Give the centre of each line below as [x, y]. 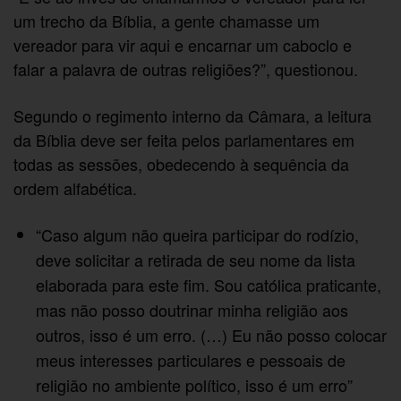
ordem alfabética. [76, 188]
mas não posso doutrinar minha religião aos [192, 310]
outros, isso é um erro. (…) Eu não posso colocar [211, 335]
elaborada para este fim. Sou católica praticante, [209, 285]
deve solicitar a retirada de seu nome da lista [196, 260]
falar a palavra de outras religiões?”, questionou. [186, 68]
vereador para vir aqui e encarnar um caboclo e [183, 44]
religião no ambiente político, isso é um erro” [194, 385]
